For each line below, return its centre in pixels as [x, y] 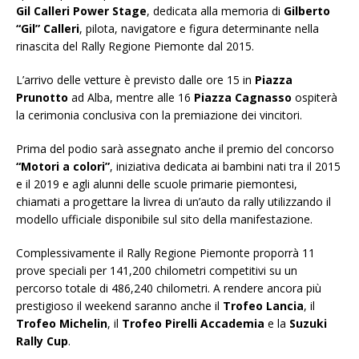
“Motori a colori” [63, 167]
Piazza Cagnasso [243, 98]
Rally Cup [42, 341]
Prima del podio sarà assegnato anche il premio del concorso [175, 149]
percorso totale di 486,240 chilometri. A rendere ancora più [169, 288]
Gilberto [307, 11]
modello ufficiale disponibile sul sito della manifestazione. [164, 220]
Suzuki [308, 324]
